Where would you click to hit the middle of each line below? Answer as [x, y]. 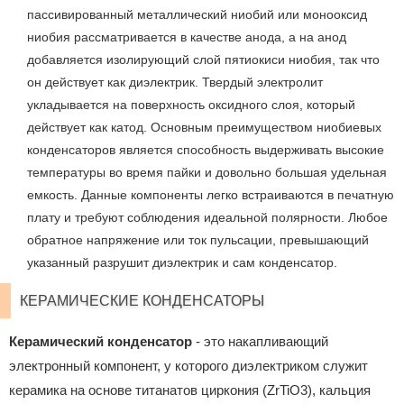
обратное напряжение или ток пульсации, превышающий [198, 240]
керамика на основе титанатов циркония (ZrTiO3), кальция [190, 390]
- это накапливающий [260, 341]
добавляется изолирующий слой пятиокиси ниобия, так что [203, 60]
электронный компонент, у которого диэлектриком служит [188, 365]
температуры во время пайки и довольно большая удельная [207, 173]
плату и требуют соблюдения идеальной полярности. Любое [207, 218]
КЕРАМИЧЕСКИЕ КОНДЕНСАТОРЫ [142, 301]
